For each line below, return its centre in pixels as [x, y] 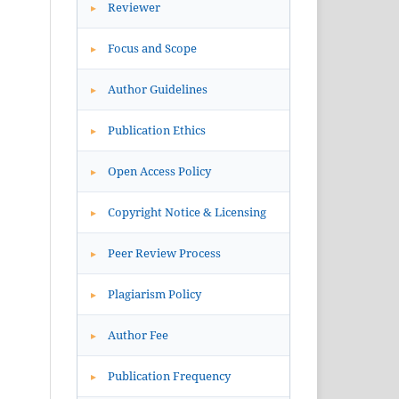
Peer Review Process [163, 253]
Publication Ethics [155, 130]
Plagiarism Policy [153, 294]
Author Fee [137, 335]
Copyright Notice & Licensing [186, 212]
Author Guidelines [156, 90]
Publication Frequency [168, 376]
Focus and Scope [151, 49]
